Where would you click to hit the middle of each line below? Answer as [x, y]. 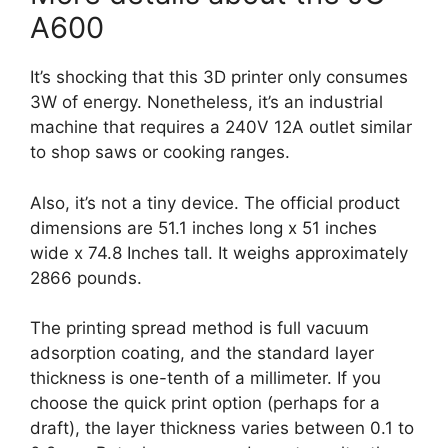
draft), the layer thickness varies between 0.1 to [222, 428]
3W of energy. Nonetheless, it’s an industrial [206, 102]
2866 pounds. [86, 277]
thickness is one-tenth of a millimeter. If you [205, 378]
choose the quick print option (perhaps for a [205, 403]
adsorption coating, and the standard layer [202, 353]
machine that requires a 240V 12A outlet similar [221, 127]
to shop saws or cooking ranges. [160, 152]
